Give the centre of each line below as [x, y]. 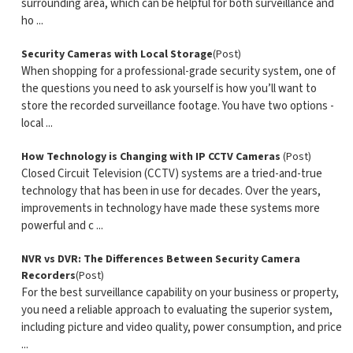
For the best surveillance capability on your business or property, [180, 293]
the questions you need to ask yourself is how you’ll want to [169, 89]
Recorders [48, 276]
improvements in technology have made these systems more [170, 208]
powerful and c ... [62, 226]
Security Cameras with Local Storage [117, 54]
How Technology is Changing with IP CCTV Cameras [152, 157]
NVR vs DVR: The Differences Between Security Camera [160, 259]
